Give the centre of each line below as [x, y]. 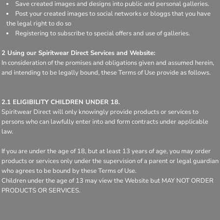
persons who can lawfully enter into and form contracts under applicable [105, 122]
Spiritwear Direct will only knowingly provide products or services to [100, 112]
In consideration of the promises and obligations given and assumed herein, [108, 63]
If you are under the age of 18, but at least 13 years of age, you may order [106, 151]
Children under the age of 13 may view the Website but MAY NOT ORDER [108, 180]
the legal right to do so [39, 23]
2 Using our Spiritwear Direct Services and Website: [78, 53]
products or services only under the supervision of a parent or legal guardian [110, 161]
